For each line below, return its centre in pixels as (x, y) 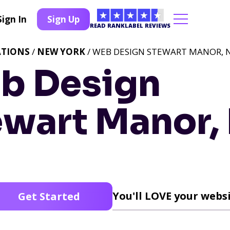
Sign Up (63, 19)
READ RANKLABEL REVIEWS (130, 25)
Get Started (49, 196)
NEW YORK (61, 52)
